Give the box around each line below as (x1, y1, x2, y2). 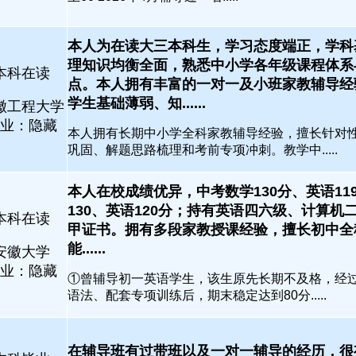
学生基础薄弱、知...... (67, 95, 206, 111)
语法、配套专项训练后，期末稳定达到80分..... (67, 288, 327, 302)
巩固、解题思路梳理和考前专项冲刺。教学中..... (67, 143, 338, 157)
